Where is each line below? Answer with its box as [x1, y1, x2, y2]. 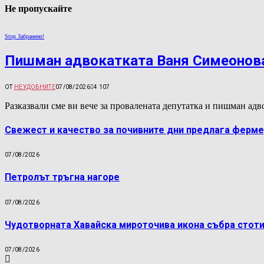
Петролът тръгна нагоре [5, 171, 120, 183]
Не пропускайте [5, 3, 72, 14]
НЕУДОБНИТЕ [14, 84, 55, 91]
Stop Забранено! [5, 32, 44, 39]
